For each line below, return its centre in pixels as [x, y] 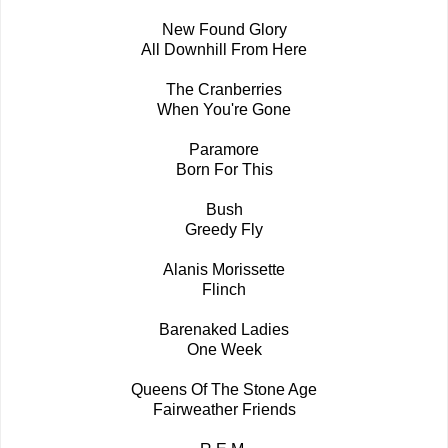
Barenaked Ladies [224, 330]
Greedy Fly [224, 230]
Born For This [224, 170]
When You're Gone [224, 110]
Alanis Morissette [224, 270]
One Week [224, 350]
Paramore [224, 150]
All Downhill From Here [224, 50]
